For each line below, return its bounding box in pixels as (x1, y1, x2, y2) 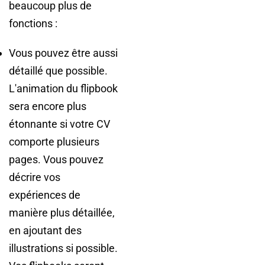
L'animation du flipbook (9, 82, 118, 95)
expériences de (9, 189, 80, 201)
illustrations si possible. (9, 242, 118, 254)
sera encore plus (9, 100, 86, 112)
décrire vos (9, 171, 60, 183)
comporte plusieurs (9, 135, 99, 148)
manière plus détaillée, (9, 206, 115, 219)
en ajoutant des (9, 224, 82, 237)
